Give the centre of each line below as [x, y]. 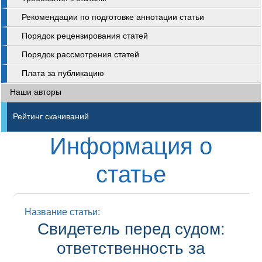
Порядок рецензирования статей [85, 36]
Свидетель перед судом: [131, 229]
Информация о [131, 146]
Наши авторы [36, 92]
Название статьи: [62, 212]
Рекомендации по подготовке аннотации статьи [113, 17]
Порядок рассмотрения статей [80, 55]
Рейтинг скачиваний [51, 117]
